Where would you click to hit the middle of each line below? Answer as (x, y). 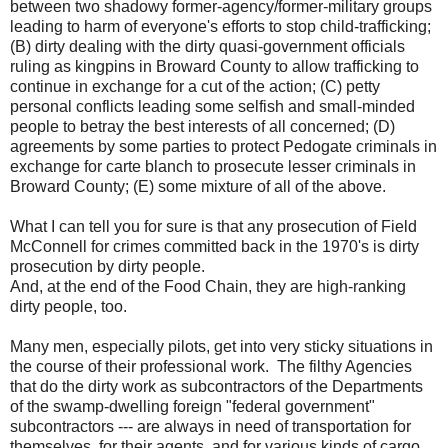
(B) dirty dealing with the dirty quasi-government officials (207, 46)
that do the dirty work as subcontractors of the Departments (216, 386)
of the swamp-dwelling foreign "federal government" (192, 406)
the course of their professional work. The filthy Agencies (211, 366)
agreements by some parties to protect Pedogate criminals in (223, 146)
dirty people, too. (70, 306)
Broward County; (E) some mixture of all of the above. (198, 186)
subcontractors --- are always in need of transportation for (210, 426)
